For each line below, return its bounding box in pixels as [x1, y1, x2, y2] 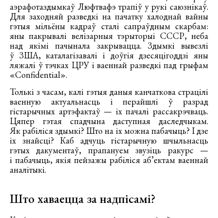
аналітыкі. [10, 164, 46, 176]
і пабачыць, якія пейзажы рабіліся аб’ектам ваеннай [10, 154, 208, 166]
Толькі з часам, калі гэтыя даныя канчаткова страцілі [10, 86, 208, 98]
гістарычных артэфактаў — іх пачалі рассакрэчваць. [10, 106, 208, 117]
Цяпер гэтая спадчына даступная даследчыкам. [10, 115, 208, 127]
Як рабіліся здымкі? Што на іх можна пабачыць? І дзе [10, 125, 208, 137]
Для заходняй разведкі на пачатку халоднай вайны [10, 11, 208, 22]
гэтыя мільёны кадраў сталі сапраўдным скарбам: [10, 20, 208, 32]
